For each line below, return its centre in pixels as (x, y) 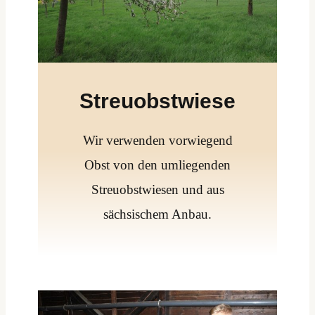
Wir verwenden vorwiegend (157, 141)
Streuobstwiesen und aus (157, 190)
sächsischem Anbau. (157, 214)
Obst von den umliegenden (157, 165)
